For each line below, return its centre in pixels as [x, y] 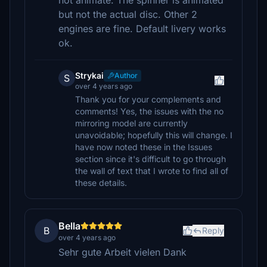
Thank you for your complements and [148, 99]
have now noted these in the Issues [144, 147]
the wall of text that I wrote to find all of [152, 171]
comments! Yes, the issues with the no [149, 111]
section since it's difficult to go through [150, 159]
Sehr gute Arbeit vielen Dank [122, 252]
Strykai [89, 75]
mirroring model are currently [131, 123]
